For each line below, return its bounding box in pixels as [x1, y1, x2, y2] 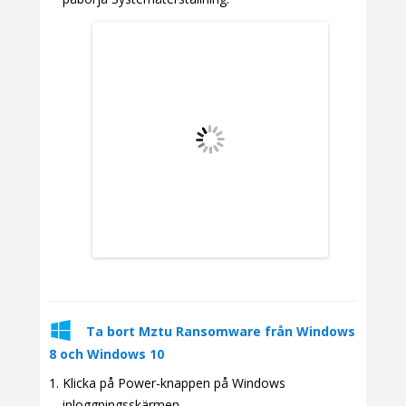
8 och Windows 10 [49, 344, 164, 362]
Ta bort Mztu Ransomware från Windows [86, 322, 355, 340]
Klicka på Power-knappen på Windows [63, 373, 285, 391]
